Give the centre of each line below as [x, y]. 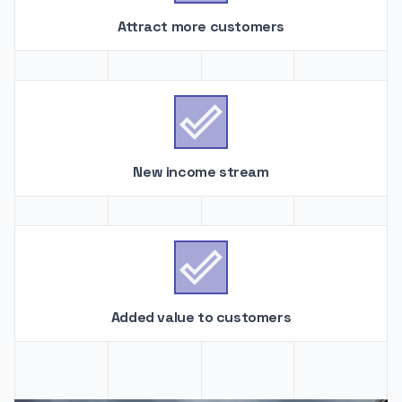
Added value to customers [201, 317]
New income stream [201, 172]
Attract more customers [201, 26]
